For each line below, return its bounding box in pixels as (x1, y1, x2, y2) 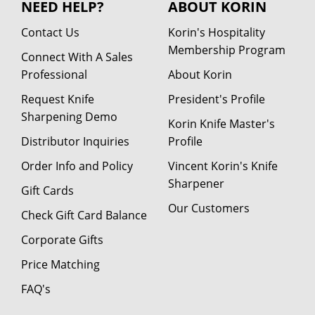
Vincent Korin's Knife (168, 157, 278, 174)
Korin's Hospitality (168, 24, 265, 40)
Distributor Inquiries (21, 133, 129, 149)
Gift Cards (21, 182, 74, 198)
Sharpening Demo (21, 108, 117, 124)
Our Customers (168, 200, 250, 216)
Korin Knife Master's (168, 115, 275, 131)
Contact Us (21, 24, 79, 40)
